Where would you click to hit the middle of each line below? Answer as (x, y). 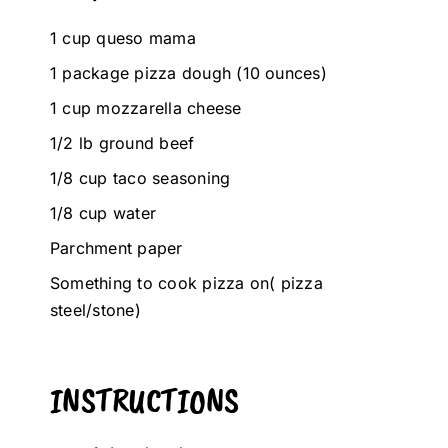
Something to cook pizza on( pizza (186, 283)
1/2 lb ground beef (122, 143)
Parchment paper (116, 248)
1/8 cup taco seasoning (140, 178)
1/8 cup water (103, 213)
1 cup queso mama (123, 38)
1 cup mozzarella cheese (146, 108)
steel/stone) (95, 310)
